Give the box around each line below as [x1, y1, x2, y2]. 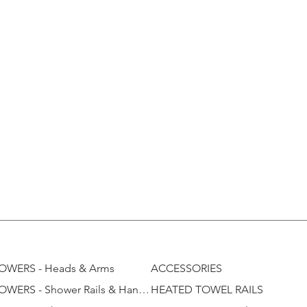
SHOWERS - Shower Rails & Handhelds [138, 283, 149, 296]
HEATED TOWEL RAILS [151, 283, 263, 296]
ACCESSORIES [151, 262, 222, 275]
